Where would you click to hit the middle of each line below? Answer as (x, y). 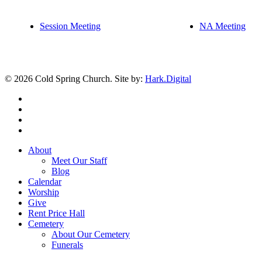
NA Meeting (223, 26)
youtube (42, 119)
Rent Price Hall (56, 213)
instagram (45, 129)
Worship (44, 192)
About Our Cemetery (91, 234)
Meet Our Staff (79, 160)
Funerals (67, 244)
